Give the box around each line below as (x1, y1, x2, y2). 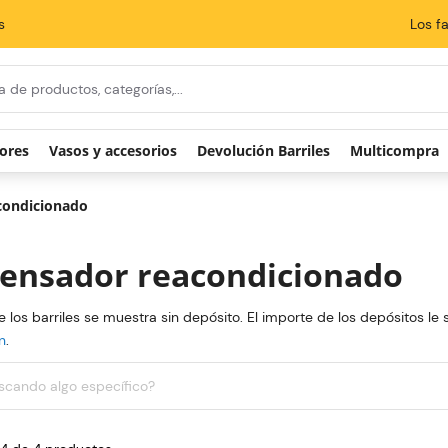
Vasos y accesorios (49, 172, 177, 191)
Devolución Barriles (197, 172, 330, 191)
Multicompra (350, 172, 439, 191)
